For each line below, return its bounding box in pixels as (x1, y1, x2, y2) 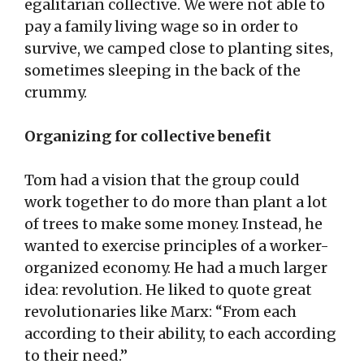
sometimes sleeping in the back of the (24, 61, 301, 80)
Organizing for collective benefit (24, 127, 271, 146)
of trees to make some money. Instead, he (24, 214, 323, 234)
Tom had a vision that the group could (24, 171, 300, 190)
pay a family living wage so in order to (24, 17, 298, 37)
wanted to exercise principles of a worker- (24, 236, 329, 256)
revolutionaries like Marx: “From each (24, 302, 297, 322)
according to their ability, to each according (24, 324, 336, 344)
